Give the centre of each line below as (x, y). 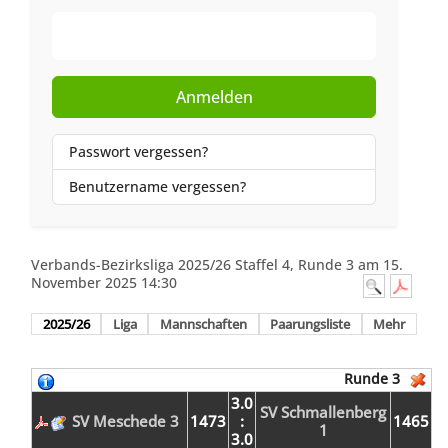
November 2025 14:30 (104, 283)
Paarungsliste (310, 324)
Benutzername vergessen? (158, 187)
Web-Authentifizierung (236, 35)
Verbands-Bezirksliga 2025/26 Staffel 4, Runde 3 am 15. (217, 265)
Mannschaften (203, 324)
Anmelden (214, 97)
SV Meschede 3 (126, 422)
